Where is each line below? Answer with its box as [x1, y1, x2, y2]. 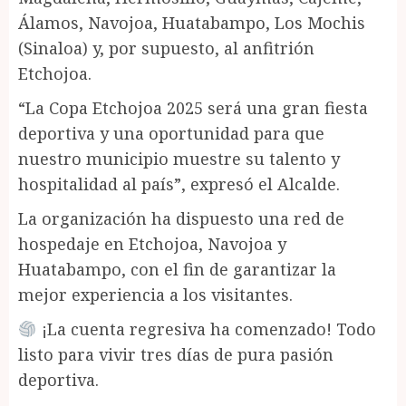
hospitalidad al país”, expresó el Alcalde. [18, 172, 340, 195]
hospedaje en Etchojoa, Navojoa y [18, 232, 286, 255]
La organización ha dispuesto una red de [18, 207, 344, 229]
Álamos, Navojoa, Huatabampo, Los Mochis [18, 11, 365, 34]
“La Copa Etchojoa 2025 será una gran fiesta [18, 96, 368, 119]
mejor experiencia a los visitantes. [18, 283, 293, 305]
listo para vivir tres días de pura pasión [18, 343, 333, 365]
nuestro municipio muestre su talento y [18, 147, 340, 169]
